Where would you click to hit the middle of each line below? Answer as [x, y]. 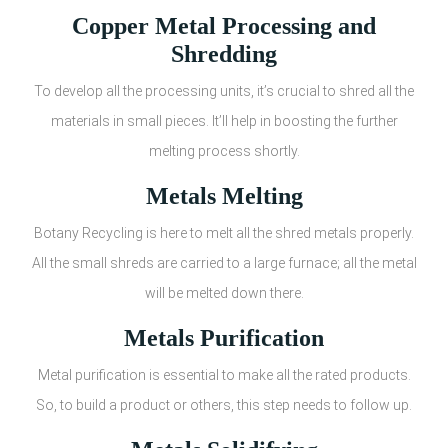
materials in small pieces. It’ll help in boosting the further [224, 120]
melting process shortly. [224, 150]
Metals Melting [224, 195]
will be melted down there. [224, 292]
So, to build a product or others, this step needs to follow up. [224, 404]
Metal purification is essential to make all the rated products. [224, 374]
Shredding [224, 53]
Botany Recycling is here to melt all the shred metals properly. [224, 232]
